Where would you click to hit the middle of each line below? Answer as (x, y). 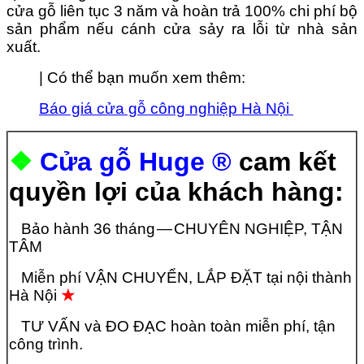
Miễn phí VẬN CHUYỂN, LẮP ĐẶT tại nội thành (180, 278)
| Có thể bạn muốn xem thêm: (142, 78)
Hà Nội (35, 296)
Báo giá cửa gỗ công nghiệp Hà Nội (166, 109)
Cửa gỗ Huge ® (136, 162)
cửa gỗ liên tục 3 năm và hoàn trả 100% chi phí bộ (182, 11)
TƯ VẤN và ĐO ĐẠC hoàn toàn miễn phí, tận (172, 327)
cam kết (284, 162)
